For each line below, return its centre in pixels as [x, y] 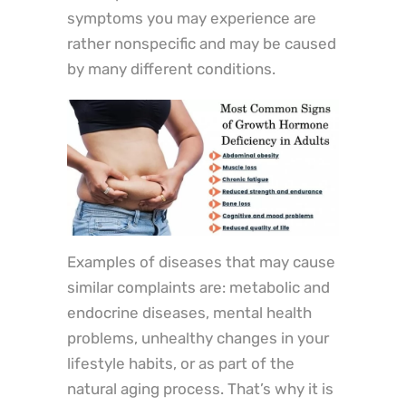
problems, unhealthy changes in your [198, 338]
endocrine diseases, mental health [189, 313]
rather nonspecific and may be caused [202, 44]
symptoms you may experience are [192, 19]
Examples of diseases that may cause [201, 262]
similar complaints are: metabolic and [198, 288]
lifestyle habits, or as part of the [181, 364]
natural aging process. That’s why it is [200, 389]
